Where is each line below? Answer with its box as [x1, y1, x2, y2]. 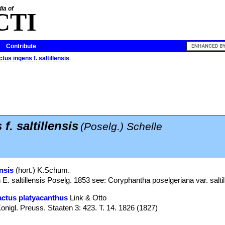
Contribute [6, 43, 36, 50]
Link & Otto [68, 193, 107, 202]
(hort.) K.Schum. [14, 166, 70, 174]
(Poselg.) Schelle [80, 121, 162, 133]
